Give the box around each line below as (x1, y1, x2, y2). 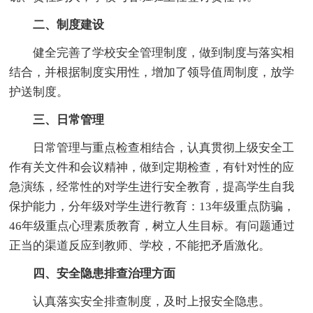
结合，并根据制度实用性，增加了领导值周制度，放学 (9, 66, 295, 80)
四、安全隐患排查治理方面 (33, 267, 176, 281)
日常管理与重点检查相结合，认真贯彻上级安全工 (33, 141, 295, 155)
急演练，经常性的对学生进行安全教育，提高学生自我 (9, 180, 295, 194)
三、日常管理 (33, 113, 105, 127)
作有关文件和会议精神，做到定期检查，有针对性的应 (9, 161, 295, 175)
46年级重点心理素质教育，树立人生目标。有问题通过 (9, 219, 296, 233)
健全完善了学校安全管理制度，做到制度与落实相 (33, 46, 295, 60)
